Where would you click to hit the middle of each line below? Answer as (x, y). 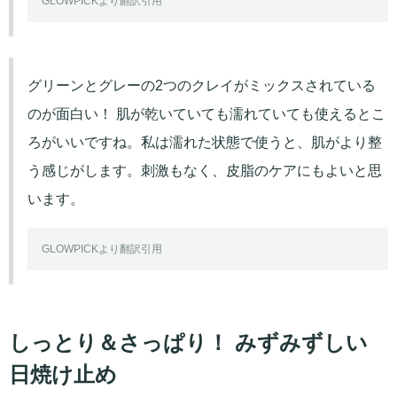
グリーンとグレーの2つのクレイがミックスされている (202, 85)
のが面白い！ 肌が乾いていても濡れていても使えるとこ (206, 113)
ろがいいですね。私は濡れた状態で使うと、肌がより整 (205, 142)
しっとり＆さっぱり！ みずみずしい (188, 342)
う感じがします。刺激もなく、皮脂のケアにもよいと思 (205, 170)
